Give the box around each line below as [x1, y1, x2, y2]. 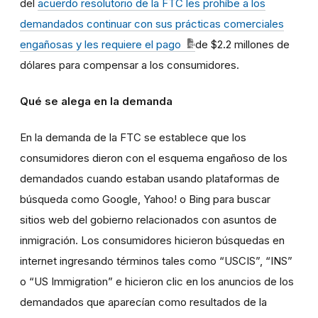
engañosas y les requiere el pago [20, 38, 184, 52]
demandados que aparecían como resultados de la [20, 295, 267, 309]
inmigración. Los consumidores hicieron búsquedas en [20, 234, 285, 248]
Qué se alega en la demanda [20, 94, 172, 109]
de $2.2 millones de [195, 38, 290, 52]
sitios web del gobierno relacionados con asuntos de [20, 213, 277, 227]
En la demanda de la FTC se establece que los [20, 131, 246, 145]
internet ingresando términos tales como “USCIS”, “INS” [20, 254, 292, 268]
